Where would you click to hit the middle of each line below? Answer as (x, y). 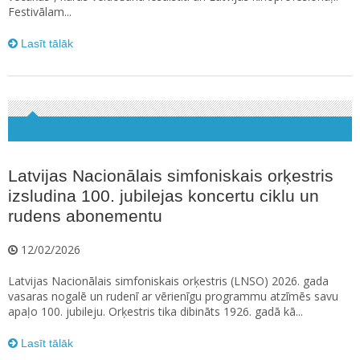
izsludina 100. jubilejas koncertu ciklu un (164, 196)
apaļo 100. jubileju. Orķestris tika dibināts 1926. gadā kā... (155, 312)
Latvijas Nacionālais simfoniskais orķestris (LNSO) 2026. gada (168, 281)
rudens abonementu (85, 216)
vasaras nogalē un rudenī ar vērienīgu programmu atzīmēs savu (173, 297)
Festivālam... (40, 12)
